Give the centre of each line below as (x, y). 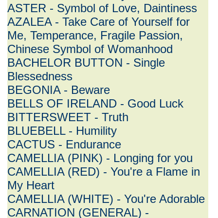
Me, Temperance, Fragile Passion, (95, 35)
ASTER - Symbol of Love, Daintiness (102, 8)
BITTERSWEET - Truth (68, 117)
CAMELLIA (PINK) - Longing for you (100, 158)
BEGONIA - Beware (59, 90)
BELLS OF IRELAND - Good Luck (95, 103)
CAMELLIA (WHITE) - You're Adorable (106, 199)
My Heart (31, 185)
